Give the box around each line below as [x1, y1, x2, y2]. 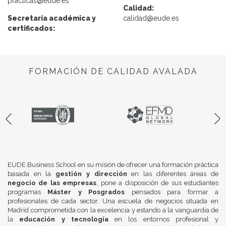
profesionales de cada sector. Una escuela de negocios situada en [8, 197, 218, 205]
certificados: [8, 24, 55, 32]
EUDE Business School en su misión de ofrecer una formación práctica [8, 161, 218, 168]
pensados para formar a [125, 188, 219, 196]
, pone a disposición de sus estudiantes [96, 179, 219, 187]
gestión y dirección [55, 170, 127, 178]
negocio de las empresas [8, 179, 97, 187]
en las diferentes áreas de [127, 170, 219, 178]
